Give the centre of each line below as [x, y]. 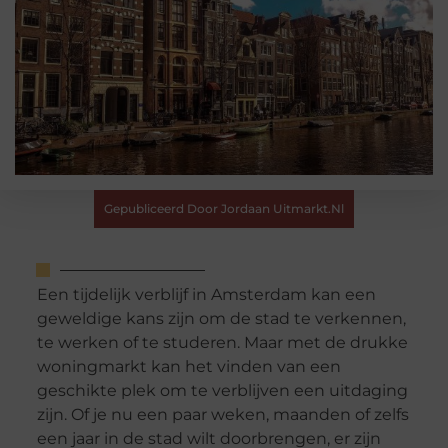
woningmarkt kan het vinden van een [188, 367]
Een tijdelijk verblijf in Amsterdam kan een [206, 295]
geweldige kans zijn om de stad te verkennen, [221, 319]
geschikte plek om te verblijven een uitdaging [222, 391]
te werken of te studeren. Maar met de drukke [222, 343]
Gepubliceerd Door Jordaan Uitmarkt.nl [224, 208]
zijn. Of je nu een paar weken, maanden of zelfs [222, 415]
